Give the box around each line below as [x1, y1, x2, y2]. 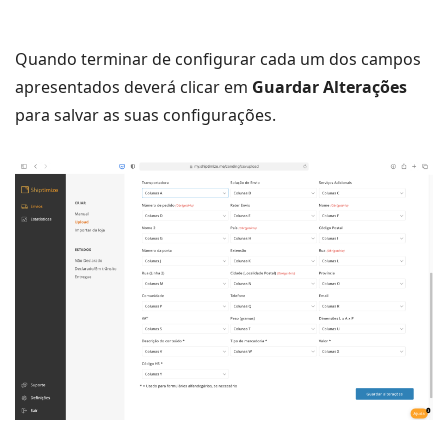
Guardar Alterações [252, 75, 407, 98]
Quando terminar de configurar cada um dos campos [15, 47, 421, 70]
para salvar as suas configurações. [15, 103, 276, 126]
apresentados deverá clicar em [15, 75, 252, 98]
